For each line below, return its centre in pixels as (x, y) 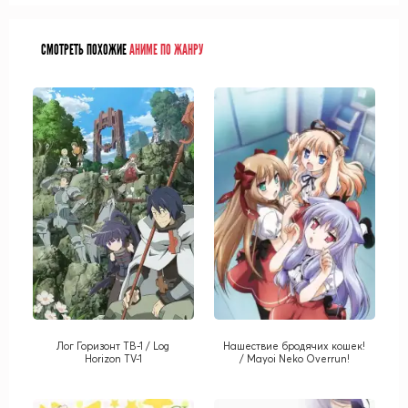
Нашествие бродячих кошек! (295, 346)
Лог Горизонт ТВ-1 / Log (113, 346)
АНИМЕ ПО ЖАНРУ (165, 50)
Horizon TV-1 (113, 358)
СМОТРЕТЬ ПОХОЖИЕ (84, 50)
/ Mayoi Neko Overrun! (294, 358)
